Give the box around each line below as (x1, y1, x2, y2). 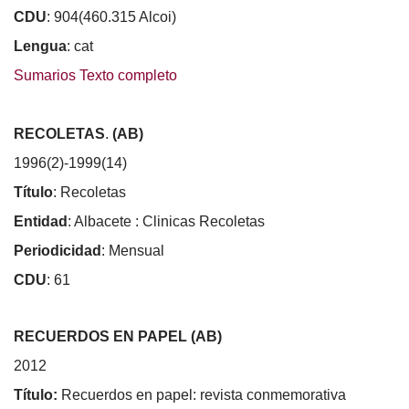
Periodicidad (14, 242, 101, 258)
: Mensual (101, 242, 164, 258)
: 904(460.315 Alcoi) (47, 8, 176, 25)
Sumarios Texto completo (14, 67, 177, 83)
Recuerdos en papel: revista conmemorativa (61, 386, 346, 403)
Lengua (14, 37, 67, 54)
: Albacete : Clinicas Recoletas (68, 213, 265, 229)
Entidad (14, 213, 68, 229)
